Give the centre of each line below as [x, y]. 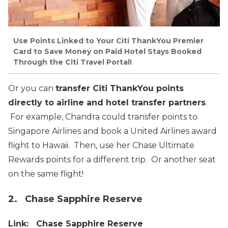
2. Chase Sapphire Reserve [75, 199]
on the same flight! [46, 174]
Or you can [32, 89]
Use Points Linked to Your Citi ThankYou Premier [108, 41]
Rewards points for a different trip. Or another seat [112, 160]
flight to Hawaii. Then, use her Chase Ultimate [101, 146]
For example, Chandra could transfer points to [103, 117]
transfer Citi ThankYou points [120, 89]
